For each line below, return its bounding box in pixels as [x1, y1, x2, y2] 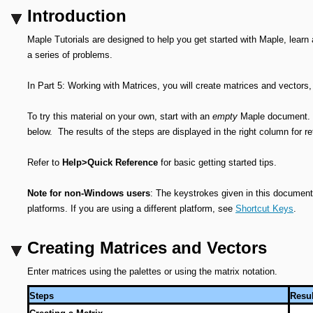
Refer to [27, 157, 62, 168]
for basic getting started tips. [158, 157, 277, 168]
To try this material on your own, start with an [27, 111, 212, 122]
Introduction [27, 6, 126, 25]
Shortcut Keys [235, 203, 293, 214]
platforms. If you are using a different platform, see [27, 203, 235, 214]
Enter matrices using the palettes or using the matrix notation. [27, 266, 277, 277]
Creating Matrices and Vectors [27, 238, 267, 257]
